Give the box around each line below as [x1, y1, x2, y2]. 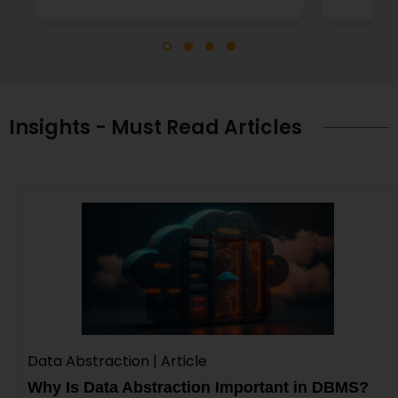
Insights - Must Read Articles [9, 113, 302, 141]
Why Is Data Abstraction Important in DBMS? [28, 378, 369, 396]
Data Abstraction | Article [28, 350, 207, 371]
